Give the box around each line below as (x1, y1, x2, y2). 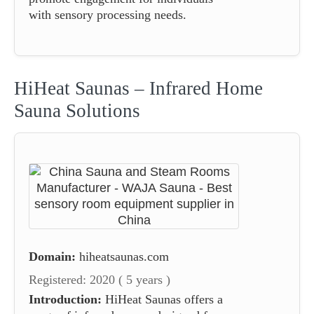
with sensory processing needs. (29, 7, 186, 22)
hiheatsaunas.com (79, 249, 169, 264)
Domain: (29, 249, 76, 264)
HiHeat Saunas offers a (102, 292, 223, 306)
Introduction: (29, 292, 102, 306)
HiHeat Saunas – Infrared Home (14, 77, 263, 99)
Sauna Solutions (14, 100, 140, 121)
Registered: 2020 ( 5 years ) (29, 272, 170, 287)
